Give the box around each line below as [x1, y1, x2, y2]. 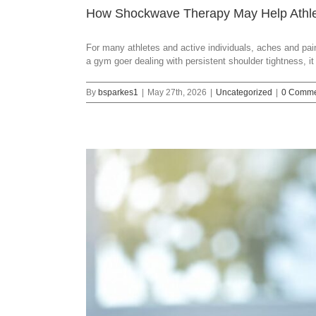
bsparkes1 [98, 87, 138, 98]
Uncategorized [216, 87, 272, 98]
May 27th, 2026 [147, 87, 207, 98]
